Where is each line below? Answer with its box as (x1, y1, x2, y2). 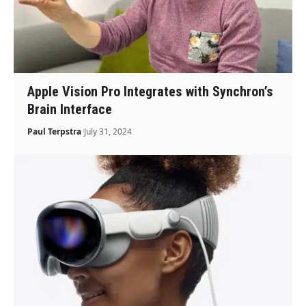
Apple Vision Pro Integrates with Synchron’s (27, 83, 274, 100)
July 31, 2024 (84, 125, 133, 137)
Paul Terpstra (27, 125, 82, 137)
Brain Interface (27, 100, 113, 117)
